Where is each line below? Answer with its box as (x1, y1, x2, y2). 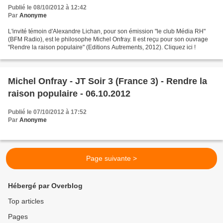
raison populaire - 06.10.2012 (8, 88, 130, 99)
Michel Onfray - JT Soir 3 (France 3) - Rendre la (8, 76, 207, 86)
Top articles (8, 197, 44, 205)
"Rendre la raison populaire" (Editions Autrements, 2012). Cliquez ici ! (8, 43, 196, 51)
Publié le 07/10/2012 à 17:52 (8, 108, 87, 115)
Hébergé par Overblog (8, 182, 83, 190)
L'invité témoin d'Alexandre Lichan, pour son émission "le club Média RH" (8, 27, 206, 35)
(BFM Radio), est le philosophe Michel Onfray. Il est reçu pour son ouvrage (8, 35, 208, 43)
